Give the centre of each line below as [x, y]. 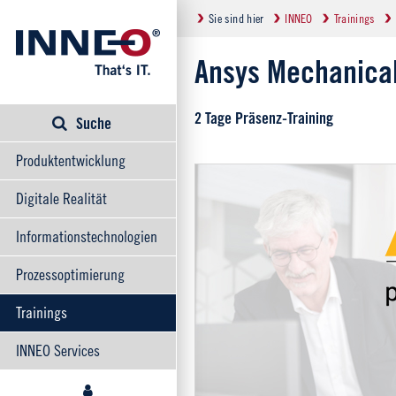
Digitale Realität [61, 198]
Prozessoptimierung [70, 274]
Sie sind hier [236, 18]
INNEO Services [58, 350]
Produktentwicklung [71, 160]
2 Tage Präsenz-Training [264, 118]
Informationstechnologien [87, 236]
